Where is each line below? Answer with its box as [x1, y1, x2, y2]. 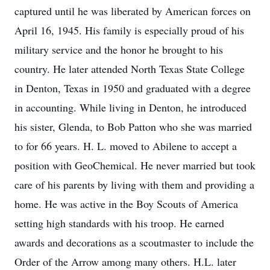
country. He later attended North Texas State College [14, 61, 245, 76]
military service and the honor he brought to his [14, 42, 223, 57]
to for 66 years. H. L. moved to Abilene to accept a [14, 139, 237, 153]
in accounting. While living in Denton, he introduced [14, 100, 246, 115]
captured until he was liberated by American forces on [14, 4, 251, 18]
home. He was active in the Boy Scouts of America [14, 196, 238, 211]
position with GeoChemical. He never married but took [14, 158, 256, 172]
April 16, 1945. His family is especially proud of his [14, 23, 244, 37]
